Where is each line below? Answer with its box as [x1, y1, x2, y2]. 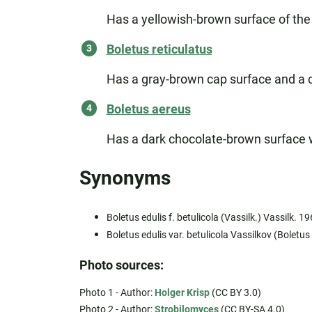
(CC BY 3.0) [209, 287, 261, 298]
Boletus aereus [106, 102, 191, 116]
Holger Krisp [154, 287, 210, 298]
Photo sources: [79, 258, 164, 272]
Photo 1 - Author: [79, 287, 155, 298]
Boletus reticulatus [106, 42, 212, 56]
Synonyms [79, 166, 171, 189]
